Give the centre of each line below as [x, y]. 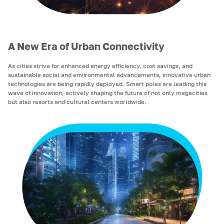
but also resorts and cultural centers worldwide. [78, 102]
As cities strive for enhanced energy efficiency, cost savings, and [100, 66]
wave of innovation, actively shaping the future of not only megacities [108, 93]
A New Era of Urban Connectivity [86, 46]
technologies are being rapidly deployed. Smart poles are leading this [107, 84]
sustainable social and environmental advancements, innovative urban [109, 75]
